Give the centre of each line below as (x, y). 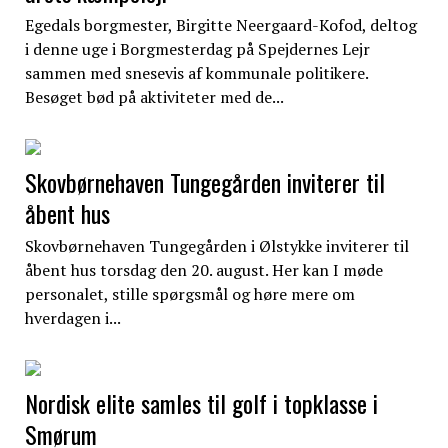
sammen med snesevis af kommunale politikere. (196, 72)
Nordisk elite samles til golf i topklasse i (201, 402)
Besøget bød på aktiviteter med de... (154, 96)
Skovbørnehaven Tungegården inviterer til (204, 181)
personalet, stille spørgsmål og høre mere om (189, 293)
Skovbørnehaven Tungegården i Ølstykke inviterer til (216, 245)
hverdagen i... (72, 317)
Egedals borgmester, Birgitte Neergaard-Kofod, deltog (220, 24)
